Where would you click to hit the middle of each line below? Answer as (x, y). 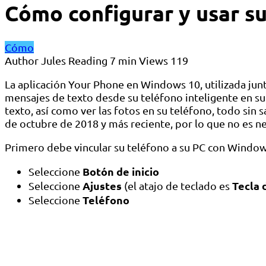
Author (22, 61)
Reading (88, 61)
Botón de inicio (121, 172)
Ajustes (102, 186)
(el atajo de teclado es (177, 186)
